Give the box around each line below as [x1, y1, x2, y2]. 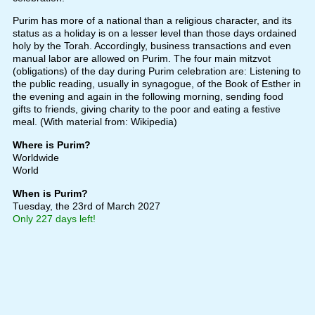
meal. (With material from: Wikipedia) [12, 116, 177, 128]
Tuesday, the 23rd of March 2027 [12, 200, 160, 212]
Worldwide [12, 152, 59, 164]
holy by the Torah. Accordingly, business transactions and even [12, 40, 291, 52]
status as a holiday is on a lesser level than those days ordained [12, 27, 297, 39]
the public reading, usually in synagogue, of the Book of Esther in [12, 78, 301, 90]
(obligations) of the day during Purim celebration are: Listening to [12, 65, 301, 77]
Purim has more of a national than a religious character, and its [12, 15, 292, 27]
